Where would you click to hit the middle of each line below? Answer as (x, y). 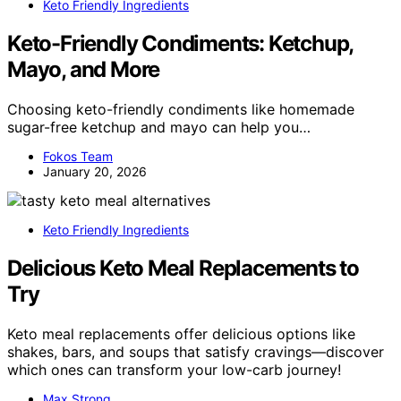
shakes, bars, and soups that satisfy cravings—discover (196, 352)
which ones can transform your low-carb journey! (174, 370)
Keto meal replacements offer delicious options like (181, 334)
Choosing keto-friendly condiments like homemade (181, 110)
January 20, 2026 (95, 172)
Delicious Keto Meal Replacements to (183, 269)
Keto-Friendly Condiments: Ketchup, (180, 44)
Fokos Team (78, 157)
